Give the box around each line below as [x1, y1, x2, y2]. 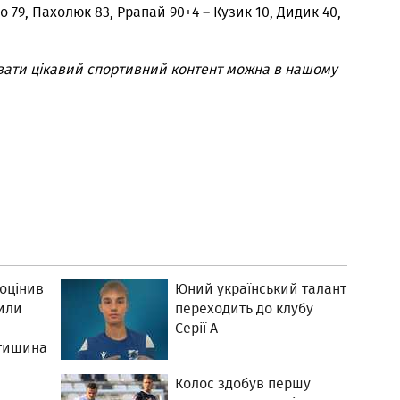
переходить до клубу [175, 298, 314, 319]
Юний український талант [175, 279, 347, 299]
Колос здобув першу [175, 373, 312, 394]
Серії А [175, 318, 219, 338]
